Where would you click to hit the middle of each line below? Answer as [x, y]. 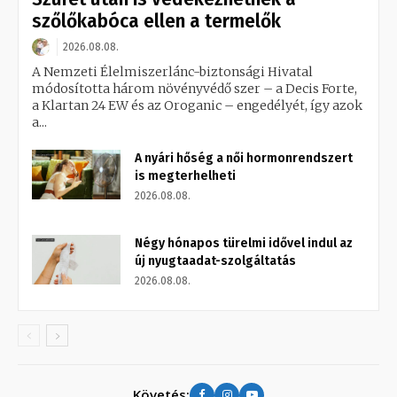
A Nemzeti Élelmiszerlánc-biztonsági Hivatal [172, 71]
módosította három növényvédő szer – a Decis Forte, [195, 88]
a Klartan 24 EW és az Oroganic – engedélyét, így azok [197, 105]
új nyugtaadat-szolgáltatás [215, 261]
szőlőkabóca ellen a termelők [156, 21]
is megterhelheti [185, 175]
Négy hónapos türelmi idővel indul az [244, 243]
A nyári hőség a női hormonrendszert [244, 158]
